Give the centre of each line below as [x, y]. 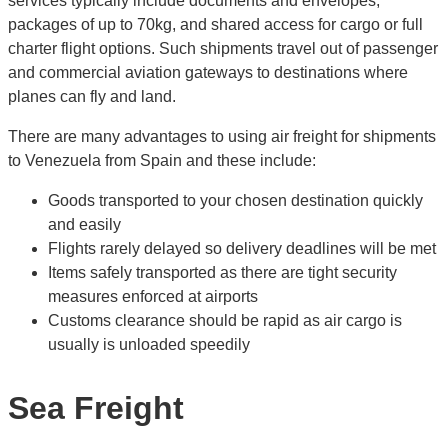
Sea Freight [96, 407]
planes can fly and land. [92, 97]
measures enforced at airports [153, 297]
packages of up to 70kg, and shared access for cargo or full [215, 25]
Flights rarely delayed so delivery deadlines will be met [242, 249]
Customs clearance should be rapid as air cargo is [225, 321]
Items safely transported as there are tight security [222, 273]
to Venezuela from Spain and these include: [162, 161]
